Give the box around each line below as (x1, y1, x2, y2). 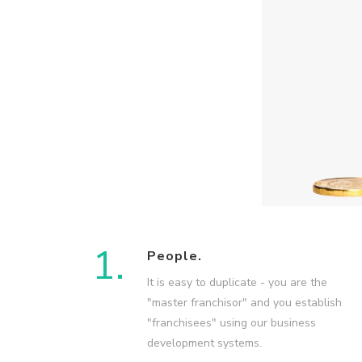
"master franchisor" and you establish (147, 295, 342, 311)
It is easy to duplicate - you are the (147, 275, 327, 291)
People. (147, 247, 202, 266)
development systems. (147, 335, 262, 351)
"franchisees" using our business (147, 315, 316, 331)
